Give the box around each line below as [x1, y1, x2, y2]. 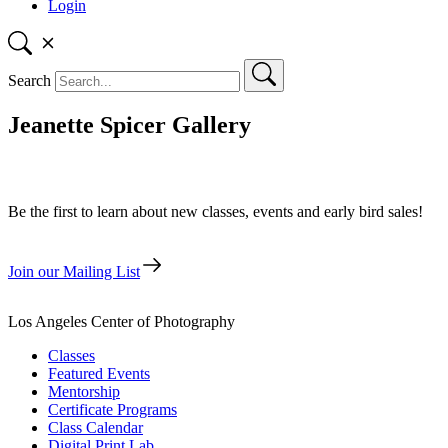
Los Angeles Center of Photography [8, 312, 235, 330]
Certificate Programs [48, 400, 177, 418]
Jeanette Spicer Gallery [8, 111, 251, 138]
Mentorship [48, 382, 120, 400]
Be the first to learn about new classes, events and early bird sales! [8, 202, 423, 220]
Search [8, 72, 51, 89]
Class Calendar [48, 418, 143, 436]
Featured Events [48, 364, 150, 382]
